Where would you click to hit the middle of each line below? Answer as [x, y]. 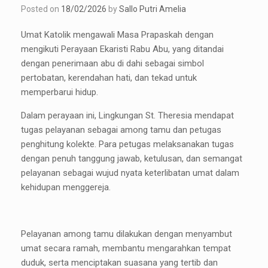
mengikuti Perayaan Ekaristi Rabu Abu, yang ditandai [122, 49]
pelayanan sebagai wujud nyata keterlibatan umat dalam [130, 173]
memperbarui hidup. [60, 92]
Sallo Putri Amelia [153, 9]
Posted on [44, 9]
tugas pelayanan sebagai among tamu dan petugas [121, 130]
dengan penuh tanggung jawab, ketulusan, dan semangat [132, 159]
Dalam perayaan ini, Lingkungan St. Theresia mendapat [127, 116]
